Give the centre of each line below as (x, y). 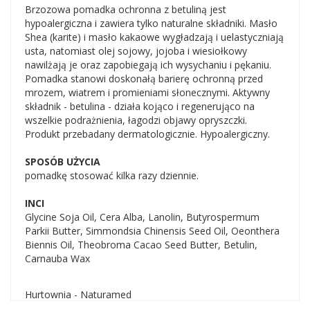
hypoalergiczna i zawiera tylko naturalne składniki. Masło (151, 23)
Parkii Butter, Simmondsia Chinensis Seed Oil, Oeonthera (152, 231)
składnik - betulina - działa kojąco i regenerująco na (140, 106)
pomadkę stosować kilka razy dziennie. (112, 175)
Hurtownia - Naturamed (78, 294)
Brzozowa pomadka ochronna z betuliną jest (126, 9)
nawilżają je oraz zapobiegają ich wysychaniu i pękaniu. (148, 65)
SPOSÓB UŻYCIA (63, 162)
